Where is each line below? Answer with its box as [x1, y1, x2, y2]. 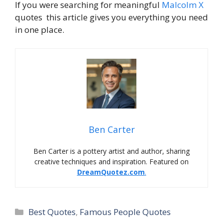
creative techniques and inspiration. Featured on [34, 157, 189, 167]
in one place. [15, 23, 64, 35]
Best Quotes [28, 206, 76, 218]
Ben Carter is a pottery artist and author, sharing [33, 146, 190, 156]
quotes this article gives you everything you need [15, 11, 208, 23]
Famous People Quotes [80, 206, 171, 218]
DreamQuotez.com [77, 167, 145, 177]
